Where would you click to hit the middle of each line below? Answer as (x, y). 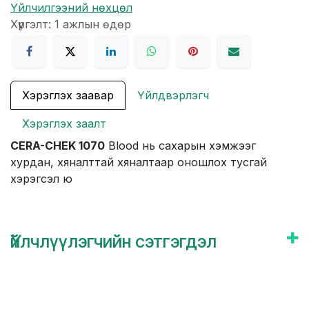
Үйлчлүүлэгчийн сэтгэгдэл (113, 242)
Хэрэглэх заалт (64, 124)
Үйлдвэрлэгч (173, 96)
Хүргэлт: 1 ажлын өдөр (71, 24)
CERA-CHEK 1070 (58, 146)
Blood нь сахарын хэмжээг (180, 146)
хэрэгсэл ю (41, 179)
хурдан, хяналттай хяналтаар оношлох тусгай (139, 162)
